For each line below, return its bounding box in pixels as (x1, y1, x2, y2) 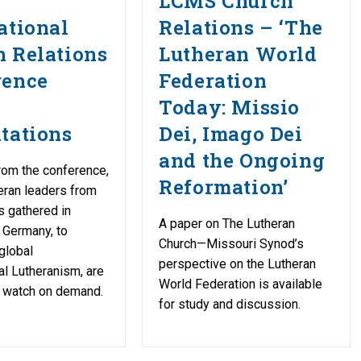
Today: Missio (159, 93, 301, 120)
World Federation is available (159, 276, 323, 292)
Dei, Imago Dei (159, 120, 303, 147)
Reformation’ (159, 173, 288, 200)
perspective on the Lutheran (159, 255, 317, 272)
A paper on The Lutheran (159, 215, 296, 231)
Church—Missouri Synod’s (159, 235, 305, 251)
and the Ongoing (159, 147, 326, 173)
